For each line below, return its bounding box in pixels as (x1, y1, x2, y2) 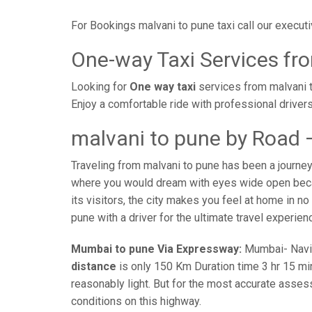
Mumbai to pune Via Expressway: (71, 242, 242, 256)
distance (71, 260, 116, 273)
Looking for (71, 80, 130, 93)
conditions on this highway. (71, 295, 201, 308)
